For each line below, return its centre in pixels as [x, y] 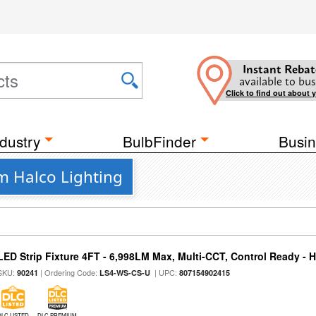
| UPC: [165, 272]
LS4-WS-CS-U [125, 273]
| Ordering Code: [69, 272]
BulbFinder [159, 141]
